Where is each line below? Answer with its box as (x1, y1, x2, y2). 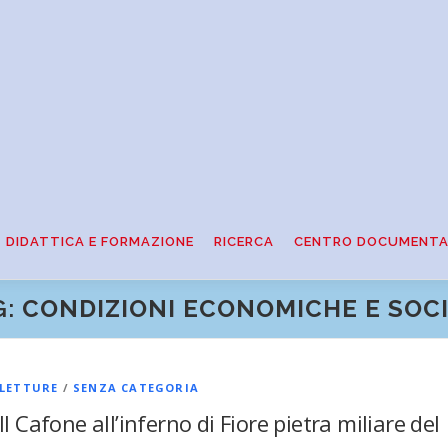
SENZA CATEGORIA (73, 379, 200, 395)
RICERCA (214, 234, 274, 249)
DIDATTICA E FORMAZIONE (6, 234, 194, 249)
